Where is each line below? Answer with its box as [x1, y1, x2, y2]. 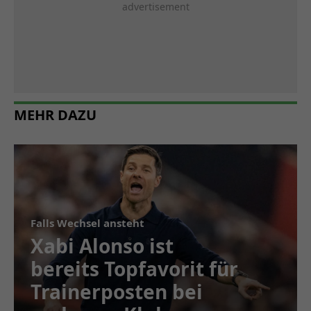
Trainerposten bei [31, 278, 203, 305]
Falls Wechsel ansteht [31, 216, 144, 230]
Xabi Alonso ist [31, 233, 174, 260]
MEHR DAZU [14, 106, 96, 125]
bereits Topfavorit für [31, 255, 238, 283]
